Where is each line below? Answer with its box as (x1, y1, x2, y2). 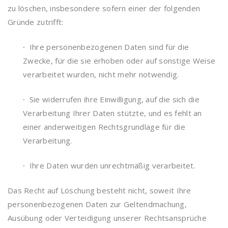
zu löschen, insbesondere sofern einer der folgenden (8, 3, 201, 13)
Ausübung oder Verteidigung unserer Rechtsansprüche (8, 213, 207, 223)
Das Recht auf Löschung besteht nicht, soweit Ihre (8, 185, 191, 195)
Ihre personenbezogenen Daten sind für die (27, 42, 189, 52)
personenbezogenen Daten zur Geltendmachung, (8, 199, 187, 209)
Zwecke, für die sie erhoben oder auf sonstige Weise (23, 55, 216, 66)
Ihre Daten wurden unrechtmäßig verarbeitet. (27, 160, 195, 170)
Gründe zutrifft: (8, 17, 64, 27)
